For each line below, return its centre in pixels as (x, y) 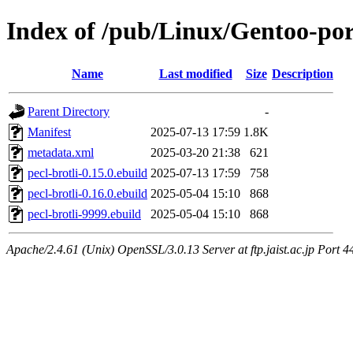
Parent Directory (69, 111)
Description (303, 73)
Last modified (195, 73)
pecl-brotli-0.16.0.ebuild (87, 193)
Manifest (49, 132)
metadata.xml (61, 152)
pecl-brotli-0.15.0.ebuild (87, 173)
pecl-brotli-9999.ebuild (84, 214)
